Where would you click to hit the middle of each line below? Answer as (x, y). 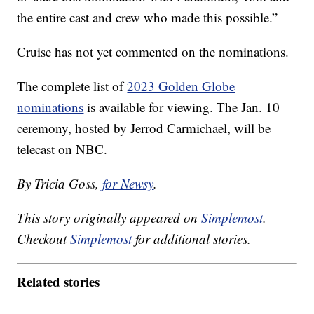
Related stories (59, 281)
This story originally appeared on (109, 218)
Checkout (44, 239)
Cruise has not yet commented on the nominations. (153, 52)
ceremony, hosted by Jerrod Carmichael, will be (144, 128)
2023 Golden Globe (181, 86)
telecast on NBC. (62, 149)
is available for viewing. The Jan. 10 (182, 107)
